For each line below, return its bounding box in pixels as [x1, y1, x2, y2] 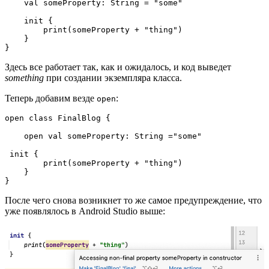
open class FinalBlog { [5, 113, 110, 122]
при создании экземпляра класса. [44, 72, 182, 83]
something [5, 72, 44, 83]
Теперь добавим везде [5, 92, 97, 103]
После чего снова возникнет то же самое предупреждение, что [5, 195, 262, 205]
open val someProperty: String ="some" [5, 131, 24, 141]
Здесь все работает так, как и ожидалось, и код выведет [5, 61, 231, 72]
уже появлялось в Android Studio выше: [5, 205, 165, 216]
